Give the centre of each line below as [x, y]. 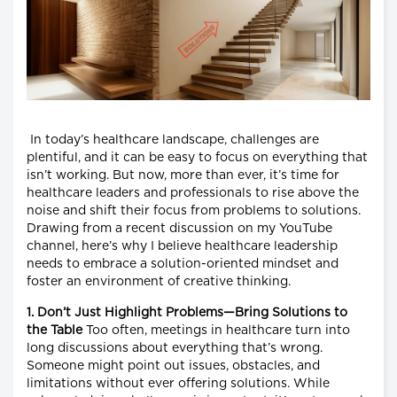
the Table [56, 331]
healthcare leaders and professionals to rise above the [193, 194]
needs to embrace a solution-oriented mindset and [183, 265]
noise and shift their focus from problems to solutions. [194, 211]
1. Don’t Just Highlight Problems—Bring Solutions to [187, 313]
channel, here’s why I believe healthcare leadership [182, 247]
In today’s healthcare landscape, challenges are [173, 140]
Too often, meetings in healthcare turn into [218, 331]
